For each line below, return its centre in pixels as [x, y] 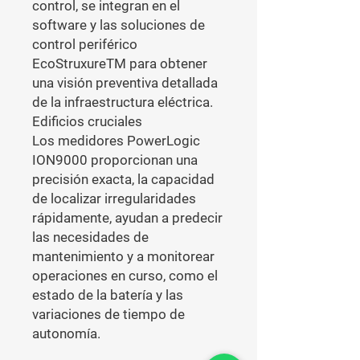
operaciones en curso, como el [125, 276]
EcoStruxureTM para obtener [120, 63]
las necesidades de [90, 237]
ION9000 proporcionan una [115, 160]
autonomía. [66, 333]
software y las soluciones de [119, 25]
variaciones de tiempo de [108, 314]
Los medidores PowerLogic [116, 141]
